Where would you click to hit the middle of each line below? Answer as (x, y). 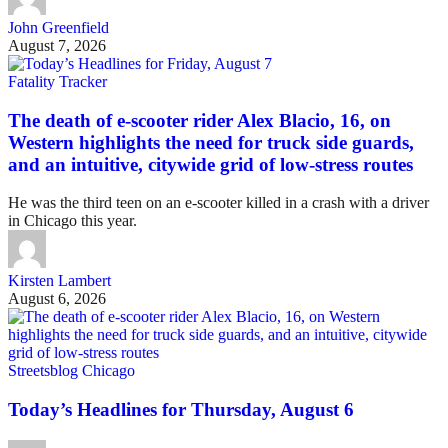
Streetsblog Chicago (71, 371)
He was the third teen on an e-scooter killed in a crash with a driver (218, 203)
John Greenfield (58, 27)
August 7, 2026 (57, 45)
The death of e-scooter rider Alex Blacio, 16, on (199, 120)
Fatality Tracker (57, 81)
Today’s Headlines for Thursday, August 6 (181, 410)
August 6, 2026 (57, 299)
